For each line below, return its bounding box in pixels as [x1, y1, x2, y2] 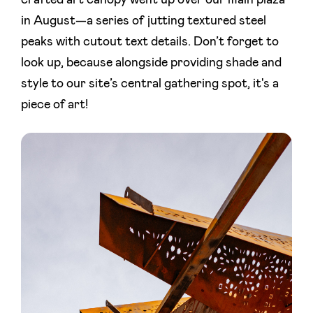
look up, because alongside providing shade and [21, 57, 282, 69]
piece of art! [21, 99, 88, 111]
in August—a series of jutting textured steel [21, 15, 266, 27]
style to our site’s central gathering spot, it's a [21, 78, 279, 90]
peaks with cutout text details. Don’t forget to [21, 36, 279, 48]
